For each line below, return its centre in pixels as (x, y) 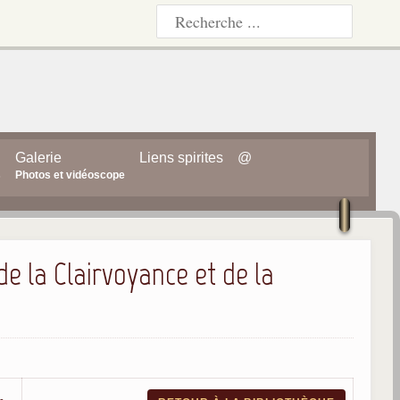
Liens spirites (181, 158)
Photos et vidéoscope (70, 175)
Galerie (38, 158)
